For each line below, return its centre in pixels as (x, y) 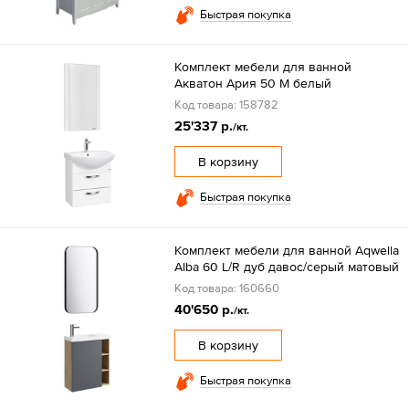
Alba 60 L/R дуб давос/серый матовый (286, 267)
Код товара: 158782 (226, 105)
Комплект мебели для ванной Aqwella (286, 251)
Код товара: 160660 (226, 288)
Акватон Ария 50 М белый (252, 84)
